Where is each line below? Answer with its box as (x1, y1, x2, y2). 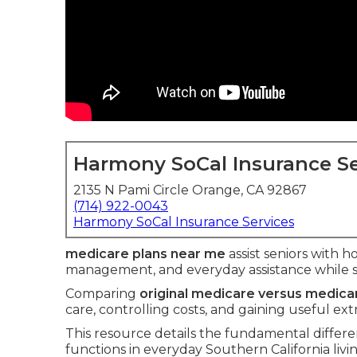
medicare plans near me (65, 246, 226, 261)
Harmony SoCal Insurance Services (73, 214, 294, 229)
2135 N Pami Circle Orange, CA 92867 (73, 182, 307, 198)
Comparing (65, 286, 139, 301)
